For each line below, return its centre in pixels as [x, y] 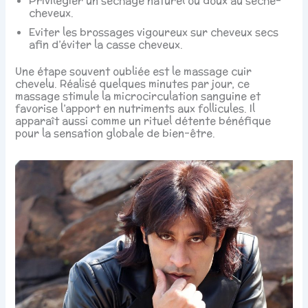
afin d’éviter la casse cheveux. [106, 44]
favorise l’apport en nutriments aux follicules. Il [135, 109]
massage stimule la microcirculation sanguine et [138, 96]
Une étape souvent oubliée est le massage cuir [134, 71]
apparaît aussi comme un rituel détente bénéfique [143, 121]
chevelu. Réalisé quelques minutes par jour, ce [133, 84]
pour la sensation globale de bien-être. [115, 133]
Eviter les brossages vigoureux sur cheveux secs [154, 32]
